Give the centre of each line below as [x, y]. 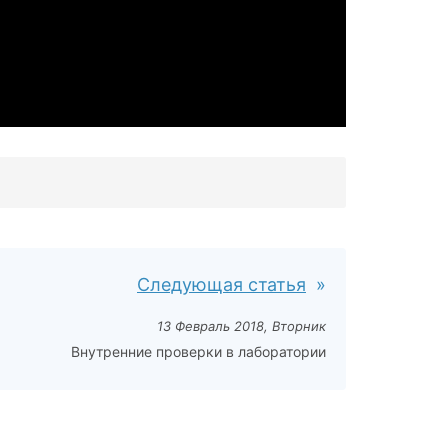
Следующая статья [221, 284]
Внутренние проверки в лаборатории [198, 351]
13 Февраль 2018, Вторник [241, 325]
